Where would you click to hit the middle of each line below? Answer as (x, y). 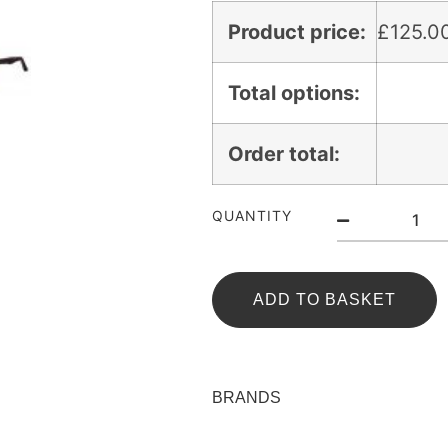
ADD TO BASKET (324, 300)
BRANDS (246, 398)
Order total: (284, 154)
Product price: (297, 32)
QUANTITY (252, 216)
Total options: (294, 93)
